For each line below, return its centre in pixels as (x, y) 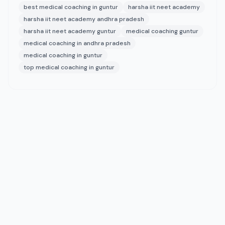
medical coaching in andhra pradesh (77, 43)
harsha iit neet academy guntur (70, 31)
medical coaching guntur (162, 31)
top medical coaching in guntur (69, 67)
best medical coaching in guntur (71, 7)
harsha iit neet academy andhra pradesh (84, 19)
